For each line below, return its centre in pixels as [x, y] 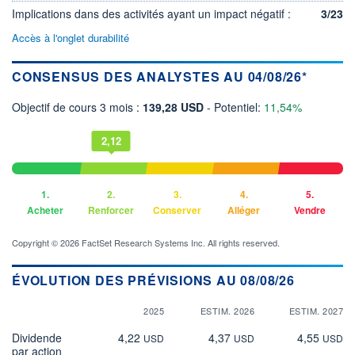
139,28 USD [175, 107]
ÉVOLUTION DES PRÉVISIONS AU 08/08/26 [153, 280]
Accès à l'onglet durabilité [71, 37]
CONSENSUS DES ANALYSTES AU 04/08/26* [160, 76]
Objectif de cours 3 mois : [77, 107]
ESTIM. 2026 [227, 310]
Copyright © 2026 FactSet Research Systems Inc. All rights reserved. [146, 242]
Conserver [177, 210]
